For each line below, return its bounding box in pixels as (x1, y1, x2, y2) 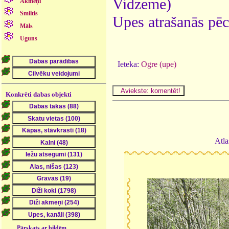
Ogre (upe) (141, 59, 176, 68)
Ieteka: (118, 59, 141, 68)
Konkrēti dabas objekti (6, 90, 72, 99)
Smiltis (20, 10, 38, 17)
